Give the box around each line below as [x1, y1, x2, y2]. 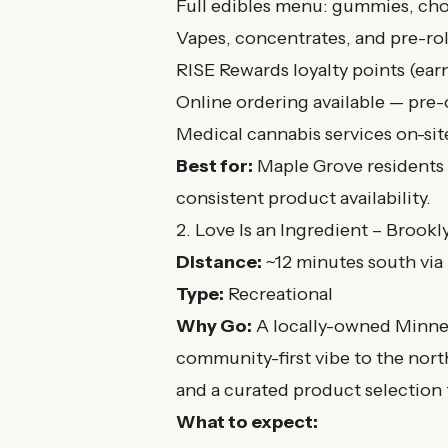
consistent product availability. [176, 187, 431, 209]
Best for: [176, 155, 253, 177]
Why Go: [176, 315, 252, 337]
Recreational [224, 283, 333, 305]
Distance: [176, 251, 262, 273]
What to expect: [176, 411, 318, 433]
